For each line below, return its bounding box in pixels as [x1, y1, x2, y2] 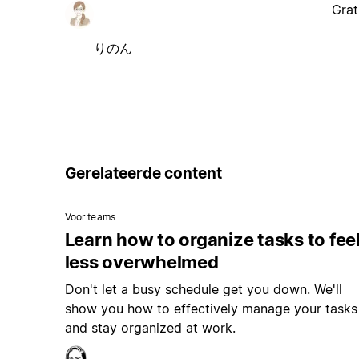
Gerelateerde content [64, 163, 222, 183]
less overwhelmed [64, 252, 219, 273]
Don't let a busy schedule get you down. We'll [64, 281, 342, 298]
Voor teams [64, 211, 115, 224]
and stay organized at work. [64, 320, 236, 337]
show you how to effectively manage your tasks [64, 301, 357, 317]
